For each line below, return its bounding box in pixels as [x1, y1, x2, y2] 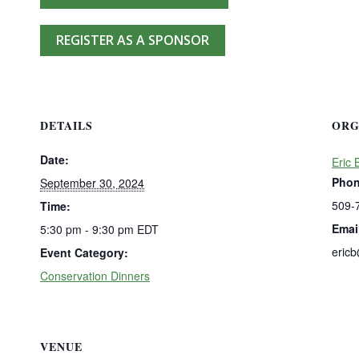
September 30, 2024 [40, 175, 144, 192]
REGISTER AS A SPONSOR [56, 31, 209, 50]
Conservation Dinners [40, 268, 150, 284]
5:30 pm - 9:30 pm [40, 221, 137, 238]
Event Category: [40, 244, 128, 261]
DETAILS [40, 117, 93, 135]
